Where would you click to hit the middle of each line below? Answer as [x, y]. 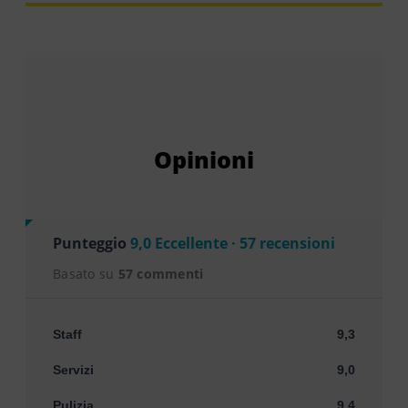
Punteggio [92, 243]
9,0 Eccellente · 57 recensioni [233, 243]
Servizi [73, 369]
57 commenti [161, 273]
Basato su [86, 273]
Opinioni [204, 159]
